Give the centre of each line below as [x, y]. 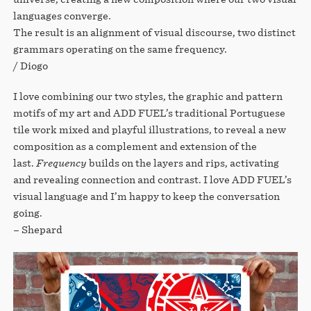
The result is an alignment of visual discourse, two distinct [154, 32]
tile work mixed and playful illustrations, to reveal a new [149, 129]
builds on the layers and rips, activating [184, 162]
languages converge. [62, 15]
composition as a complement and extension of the [135, 146]
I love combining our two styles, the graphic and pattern [148, 96]
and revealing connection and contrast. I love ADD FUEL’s [152, 179]
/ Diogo [31, 65]
